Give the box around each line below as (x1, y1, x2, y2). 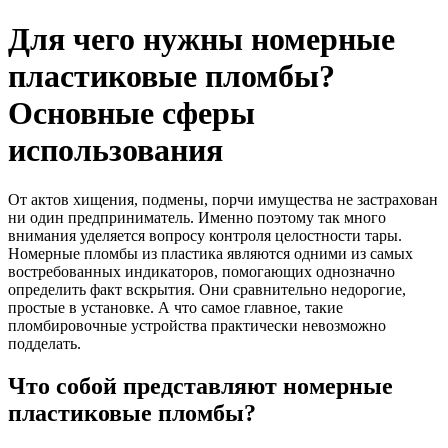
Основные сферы (8, 95, 255, 132)
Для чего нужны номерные (8, 21, 395, 58)
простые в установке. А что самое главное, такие (8, 298, 343, 316)
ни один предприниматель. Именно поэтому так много (8, 208, 386, 226)
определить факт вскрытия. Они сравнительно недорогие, (8, 280, 406, 298)
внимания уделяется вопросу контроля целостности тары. (8, 226, 402, 244)
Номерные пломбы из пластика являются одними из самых (8, 244, 413, 262)
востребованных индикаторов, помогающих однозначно (8, 262, 395, 280)
